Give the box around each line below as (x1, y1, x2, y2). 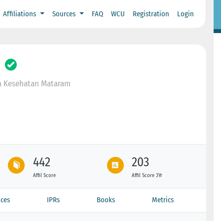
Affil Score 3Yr (132, 172, 163, 179)
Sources (52, 9, 77, 19)
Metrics (152, 195, 174, 204)
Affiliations (3, 9, 38, 19)
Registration (132, 9, 169, 19)
